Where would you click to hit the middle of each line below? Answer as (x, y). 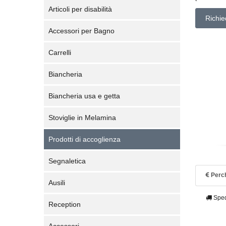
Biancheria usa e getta (84, 96)
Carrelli (60, 52)
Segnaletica (67, 161)
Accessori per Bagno (81, 31)
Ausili (57, 183)
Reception (65, 204)
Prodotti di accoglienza (84, 139)
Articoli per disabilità (80, 9)
